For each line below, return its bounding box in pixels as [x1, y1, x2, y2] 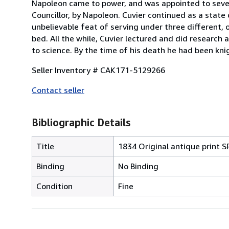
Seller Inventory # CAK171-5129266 [32, 64, 165, 75]
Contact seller [32, 84, 84, 95]
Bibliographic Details [32, 116, 130, 128]
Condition [36, 180, 73, 191]
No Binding [118, 161, 158, 171]
